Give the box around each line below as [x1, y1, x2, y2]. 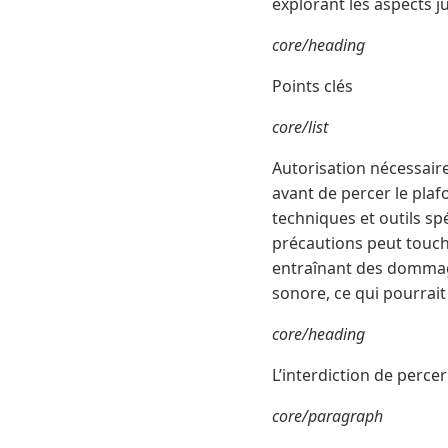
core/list [272, 116, 328, 139]
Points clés [272, 75, 353, 98]
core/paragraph [272, 405, 383, 428]
